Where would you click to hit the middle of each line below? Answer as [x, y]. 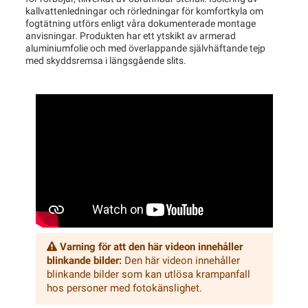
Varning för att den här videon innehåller [151, 247]
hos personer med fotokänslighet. [124, 289]
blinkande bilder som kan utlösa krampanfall [148, 275]
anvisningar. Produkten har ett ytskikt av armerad [130, 36]
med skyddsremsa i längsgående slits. [106, 61]
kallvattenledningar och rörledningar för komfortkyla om [144, 12]
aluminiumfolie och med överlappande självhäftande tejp [145, 49]
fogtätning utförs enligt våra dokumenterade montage [140, 24]
